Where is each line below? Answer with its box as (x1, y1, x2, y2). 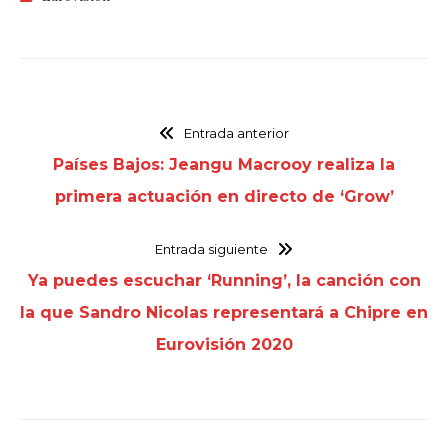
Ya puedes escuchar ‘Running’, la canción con (27, 271, 421, 291)
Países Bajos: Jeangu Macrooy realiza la (53, 155, 395, 175)
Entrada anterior (183, 125, 289, 142)
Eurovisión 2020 (155, 335, 293, 355)
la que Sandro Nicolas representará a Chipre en (20, 303, 428, 323)
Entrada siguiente (155, 241, 269, 258)
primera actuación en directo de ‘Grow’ (54, 187, 394, 207)
